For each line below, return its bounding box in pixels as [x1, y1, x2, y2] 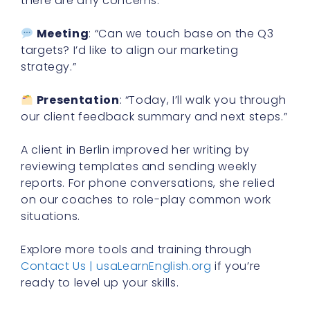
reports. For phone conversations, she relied [21, 175, 275, 192]
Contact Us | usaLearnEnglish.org [21, 258, 212, 275]
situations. [21, 208, 81, 225]
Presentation [36, 92, 120, 109]
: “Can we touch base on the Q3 [89, 26, 274, 42]
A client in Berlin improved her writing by [21, 142, 250, 158]
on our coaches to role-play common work [21, 192, 271, 208]
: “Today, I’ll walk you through [119, 92, 286, 109]
